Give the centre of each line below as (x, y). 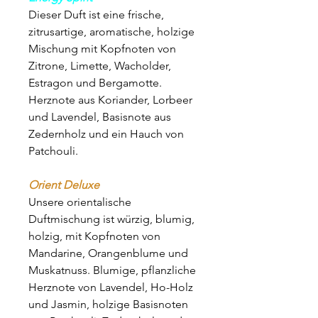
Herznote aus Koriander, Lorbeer (110, 99)
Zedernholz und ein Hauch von (106, 133)
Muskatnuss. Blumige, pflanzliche (112, 270)
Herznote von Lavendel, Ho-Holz (111, 287)
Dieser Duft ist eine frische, (96, 14)
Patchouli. (53, 150)
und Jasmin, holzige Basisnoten (108, 304)
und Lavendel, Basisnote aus (100, 116)
